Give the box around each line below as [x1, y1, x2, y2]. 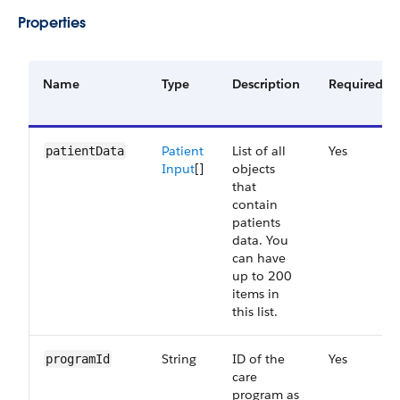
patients [232, 214, 280, 230]
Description [232, 76, 300, 92]
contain [232, 196, 278, 212]
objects [232, 161, 275, 177]
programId [46, 352, 110, 366]
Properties [18, 13, 86, 32]
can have [232, 250, 286, 266]
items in [232, 286, 279, 302]
